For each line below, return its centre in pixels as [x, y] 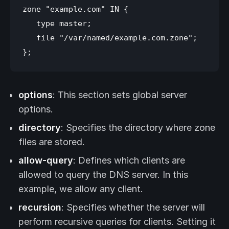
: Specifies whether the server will [133, 208]
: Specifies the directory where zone [138, 128]
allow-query [46, 161]
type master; [57, 24]
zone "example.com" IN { [75, 9]
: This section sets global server [120, 95]
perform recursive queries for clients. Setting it [117, 222]
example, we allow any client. [81, 189]
